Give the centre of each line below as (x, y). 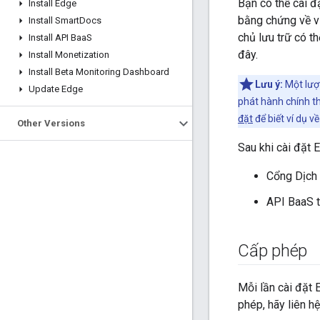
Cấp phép (273, 251)
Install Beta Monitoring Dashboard (99, 72)
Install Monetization (69, 55)
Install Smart (54, 20)
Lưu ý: (269, 85)
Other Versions (51, 123)
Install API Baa (57, 37)
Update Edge (56, 89)
